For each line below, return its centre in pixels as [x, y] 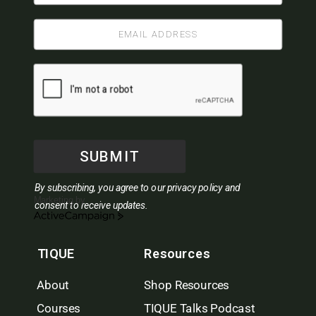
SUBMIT [110, 157]
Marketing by [60, 201]
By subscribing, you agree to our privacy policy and [138, 188]
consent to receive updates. [91, 206]
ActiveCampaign [66, 218]
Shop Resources [187, 285]
